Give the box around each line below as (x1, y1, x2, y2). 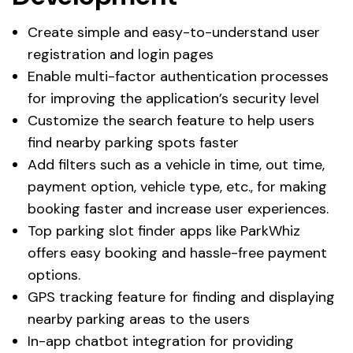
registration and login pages (28, 45, 214, 65)
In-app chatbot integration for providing (28, 332, 294, 351)
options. (28, 266, 80, 285)
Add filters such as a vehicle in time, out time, (28, 155, 325, 175)
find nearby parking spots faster (28, 133, 239, 153)
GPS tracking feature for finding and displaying (28, 288, 335, 307)
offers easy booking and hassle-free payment (28, 243, 327, 263)
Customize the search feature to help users (28, 111, 314, 131)
